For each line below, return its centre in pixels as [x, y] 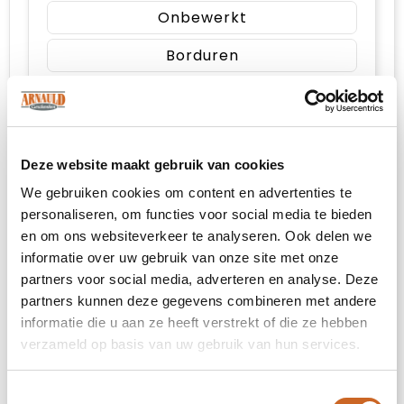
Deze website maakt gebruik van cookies [153, 164]
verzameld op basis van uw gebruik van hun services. [191, 344]
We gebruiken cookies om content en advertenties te [186, 193]
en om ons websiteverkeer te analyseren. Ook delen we [196, 236]
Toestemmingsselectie [73, 393]
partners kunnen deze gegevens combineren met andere [199, 301]
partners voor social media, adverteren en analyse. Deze [200, 279]
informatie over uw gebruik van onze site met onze [180, 257]
